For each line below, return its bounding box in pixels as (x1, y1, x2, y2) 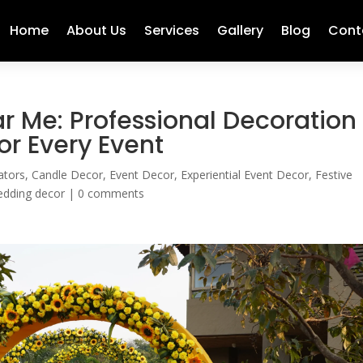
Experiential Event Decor (181, 167, 310, 182)
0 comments (78, 186, 145, 201)
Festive (315, 167, 353, 182)
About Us (66, 21, 126, 40)
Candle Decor (32, 167, 104, 182)
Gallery (216, 21, 263, 40)
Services (143, 21, 199, 40)
